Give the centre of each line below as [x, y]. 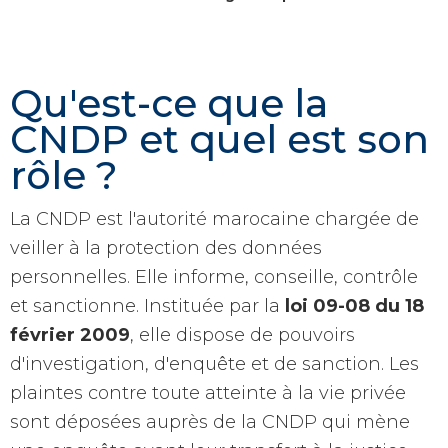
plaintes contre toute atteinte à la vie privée [208, 393]
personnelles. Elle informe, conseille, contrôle [214, 277]
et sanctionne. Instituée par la [147, 306]
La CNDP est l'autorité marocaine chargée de [214, 219]
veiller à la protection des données [166, 248]
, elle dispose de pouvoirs [242, 335]
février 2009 [70, 335]
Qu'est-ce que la [169, 103]
